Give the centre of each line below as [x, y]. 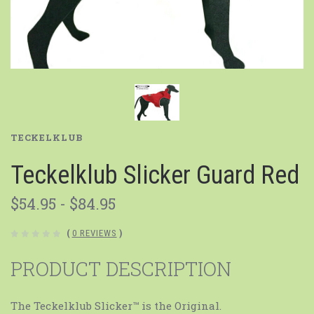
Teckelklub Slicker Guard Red [155, 176]
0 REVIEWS [94, 233]
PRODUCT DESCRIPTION [121, 269]
